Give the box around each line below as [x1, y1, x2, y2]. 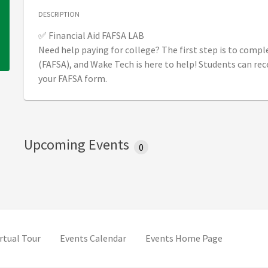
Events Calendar [60, 232, 126, 245]
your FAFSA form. [38, 72, 107, 85]
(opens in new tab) [40, 232, 116, 244]
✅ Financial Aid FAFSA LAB [38, 29, 144, 42]
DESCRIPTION [38, 10, 80, 19]
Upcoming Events [24, 135, 129, 154]
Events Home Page [145, 232, 223, 245]
